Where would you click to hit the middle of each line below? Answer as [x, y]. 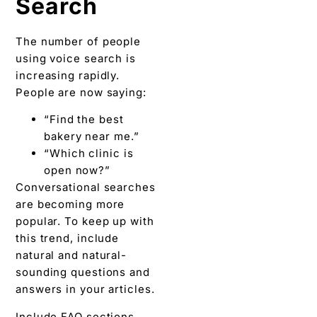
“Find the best [84, 120]
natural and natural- [71, 255]
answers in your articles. [85, 289]
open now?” [77, 171]
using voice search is [76, 58]
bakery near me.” [92, 137]
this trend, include [68, 238]
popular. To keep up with [85, 221]
